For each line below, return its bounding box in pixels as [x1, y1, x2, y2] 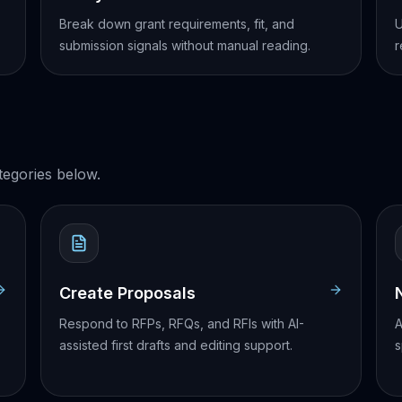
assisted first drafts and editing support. [59, 337, 293, 353]
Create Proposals [59, 284, 197, 302]
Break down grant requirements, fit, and [59, 16, 295, 31]
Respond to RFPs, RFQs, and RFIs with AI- [59, 316, 305, 331]
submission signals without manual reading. [59, 38, 311, 53]
